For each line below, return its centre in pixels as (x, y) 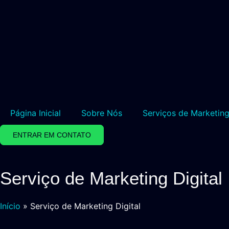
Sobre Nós (102, 113)
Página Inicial (36, 113)
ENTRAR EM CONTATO (52, 135)
